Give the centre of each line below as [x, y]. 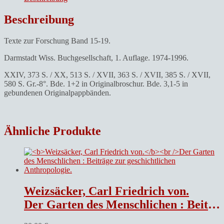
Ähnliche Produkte [52, 131]
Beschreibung [39, 19]
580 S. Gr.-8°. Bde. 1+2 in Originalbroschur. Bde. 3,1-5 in [96, 83]
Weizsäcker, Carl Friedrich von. [106, 191]
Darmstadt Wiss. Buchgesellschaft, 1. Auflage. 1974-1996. [96, 57]
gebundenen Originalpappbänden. [57, 92]
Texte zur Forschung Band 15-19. [57, 40]
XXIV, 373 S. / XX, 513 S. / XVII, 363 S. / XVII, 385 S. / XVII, [107, 74]
